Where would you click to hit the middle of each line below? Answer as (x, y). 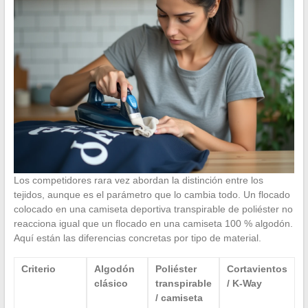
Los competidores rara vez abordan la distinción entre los (138, 180)
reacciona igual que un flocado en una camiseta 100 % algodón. (153, 223)
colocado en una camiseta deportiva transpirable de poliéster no (153, 209)
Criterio (38, 268)
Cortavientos (257, 268)
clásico (111, 283)
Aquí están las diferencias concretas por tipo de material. (137, 238)
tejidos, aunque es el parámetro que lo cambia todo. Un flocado (152, 194)
